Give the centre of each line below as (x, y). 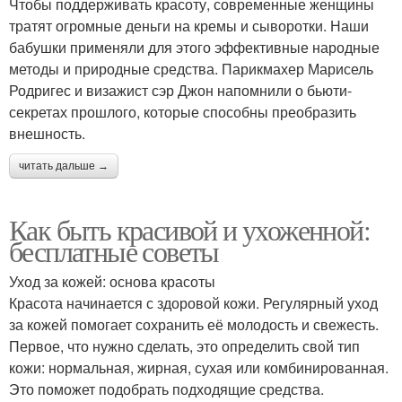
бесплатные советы (114, 251)
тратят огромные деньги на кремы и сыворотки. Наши (189, 26)
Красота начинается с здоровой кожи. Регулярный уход (193, 303)
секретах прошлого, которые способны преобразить (183, 112)
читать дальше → (64, 166)
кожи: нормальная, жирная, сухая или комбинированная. (199, 368)
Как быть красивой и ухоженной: (189, 230)
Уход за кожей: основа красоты (112, 282)
